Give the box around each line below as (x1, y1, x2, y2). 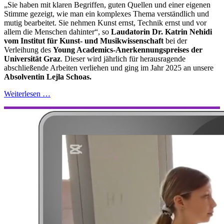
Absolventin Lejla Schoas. (4, 72, 91, 81)
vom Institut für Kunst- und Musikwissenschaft (4, 36, 163, 45)
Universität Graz (4, 54, 60, 63)
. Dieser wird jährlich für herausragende (60, 54, 185, 63)
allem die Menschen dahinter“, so (4, 27, 111, 36)
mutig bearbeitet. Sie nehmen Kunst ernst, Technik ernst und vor (4, 18, 206, 27)
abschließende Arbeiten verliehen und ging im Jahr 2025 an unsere (4, 63, 213, 72)
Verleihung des (4, 45, 53, 54)
